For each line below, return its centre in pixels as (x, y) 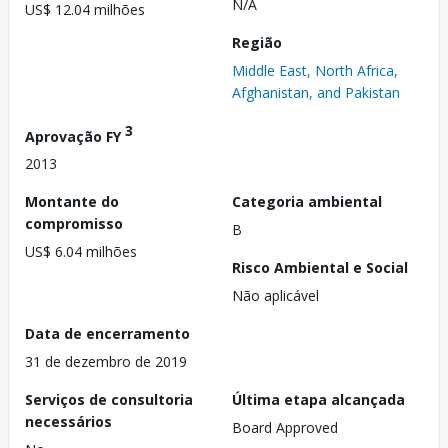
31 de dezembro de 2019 (106, 362)
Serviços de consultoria (109, 400)
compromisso (74, 224)
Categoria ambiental (307, 202)
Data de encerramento (107, 334)
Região (257, 42)
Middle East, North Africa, (315, 70)
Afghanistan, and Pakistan (316, 92)
